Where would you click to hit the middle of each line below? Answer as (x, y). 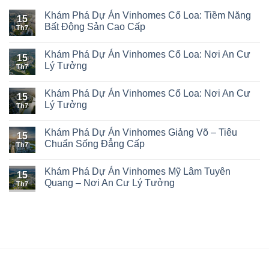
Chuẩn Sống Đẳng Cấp (95, 144)
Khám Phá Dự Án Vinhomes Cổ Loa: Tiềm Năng (148, 15)
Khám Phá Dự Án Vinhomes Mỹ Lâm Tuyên (138, 171)
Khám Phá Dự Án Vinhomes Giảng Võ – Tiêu (141, 132)
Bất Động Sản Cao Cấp (95, 26)
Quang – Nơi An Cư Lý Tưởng (110, 183)
